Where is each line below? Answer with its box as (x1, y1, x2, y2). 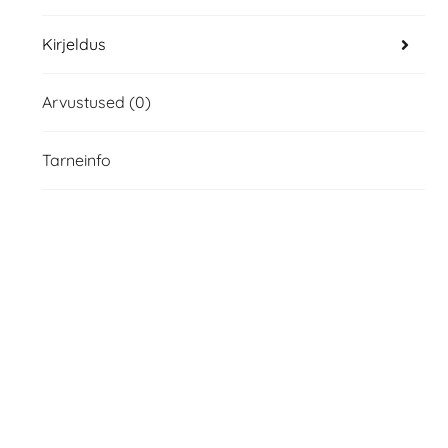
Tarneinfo (41, 150, 111, 171)
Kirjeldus (41, 34, 106, 55)
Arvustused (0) (41, 92, 151, 113)
